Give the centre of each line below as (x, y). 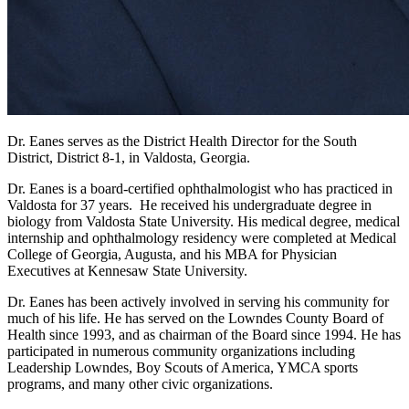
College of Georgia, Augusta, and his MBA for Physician (172, 255)
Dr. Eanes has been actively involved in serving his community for (198, 302)
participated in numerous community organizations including (181, 351)
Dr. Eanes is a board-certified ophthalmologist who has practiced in (200, 189)
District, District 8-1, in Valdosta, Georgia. (129, 158)
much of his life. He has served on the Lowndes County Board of (195, 319)
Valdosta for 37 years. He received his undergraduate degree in (189, 205)
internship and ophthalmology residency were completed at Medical (202, 238)
